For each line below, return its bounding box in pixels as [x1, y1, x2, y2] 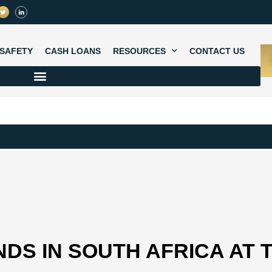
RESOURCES [113, 46, 166, 56]
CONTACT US [189, 46, 245, 56]
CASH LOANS [45, 46, 101, 56]
